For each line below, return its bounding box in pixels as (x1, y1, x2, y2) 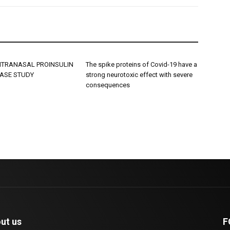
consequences (86, 81, 130, 89)
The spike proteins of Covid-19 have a (86, 61, 198, 69)
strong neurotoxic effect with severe (86, 71, 193, 79)
